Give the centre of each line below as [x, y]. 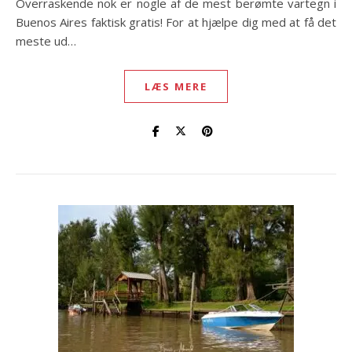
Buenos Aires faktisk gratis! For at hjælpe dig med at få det [176, 22]
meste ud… [46, 41]
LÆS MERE [176, 86]
